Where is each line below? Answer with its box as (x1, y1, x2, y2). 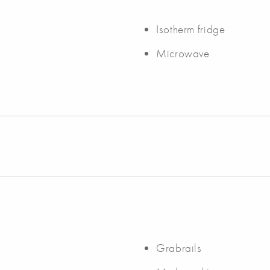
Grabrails (156, 240, 202, 256)
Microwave (156, 45, 210, 61)
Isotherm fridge (156, 21, 225, 37)
